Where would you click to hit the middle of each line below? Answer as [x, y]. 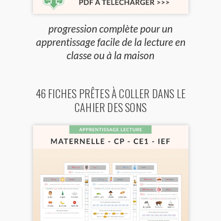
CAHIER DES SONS [110, 107]
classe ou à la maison [110, 55]
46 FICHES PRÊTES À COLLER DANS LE [110, 93]
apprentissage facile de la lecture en [110, 42]
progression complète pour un [110, 29]
